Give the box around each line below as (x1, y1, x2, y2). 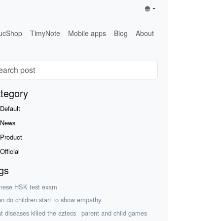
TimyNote (30, 28, 61, 38)
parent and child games (81, 208, 147, 218)
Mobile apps (68, 28, 107, 38)
